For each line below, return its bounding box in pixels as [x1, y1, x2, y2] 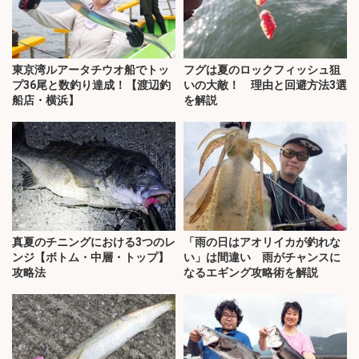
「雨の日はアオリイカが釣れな [184, 235, 341, 248]
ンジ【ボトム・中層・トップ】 [12, 250, 169, 264]
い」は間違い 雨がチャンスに [184, 250, 341, 264]
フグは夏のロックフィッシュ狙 [184, 63, 341, 77]
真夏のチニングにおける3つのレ [12, 235, 175, 248]
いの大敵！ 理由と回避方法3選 [184, 79, 347, 92]
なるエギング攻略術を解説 [184, 265, 318, 279]
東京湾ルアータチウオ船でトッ [12, 63, 169, 77]
